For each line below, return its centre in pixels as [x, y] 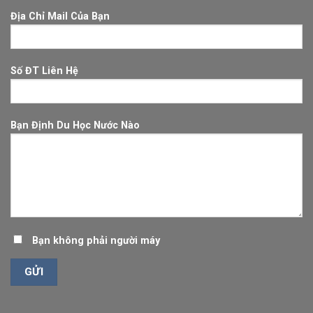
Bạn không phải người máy [96, 240]
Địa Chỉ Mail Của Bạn [60, 17]
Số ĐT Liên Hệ [44, 71]
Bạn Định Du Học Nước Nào [75, 125]
